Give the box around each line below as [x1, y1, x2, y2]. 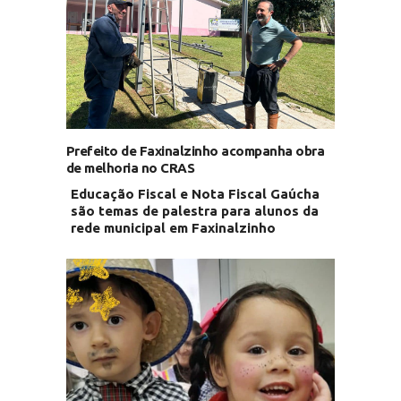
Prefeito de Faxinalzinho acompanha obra [65, 142, 325, 158]
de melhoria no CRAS [65, 159, 195, 175]
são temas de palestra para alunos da [70, 202, 319, 218]
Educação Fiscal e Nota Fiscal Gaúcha [70, 185, 320, 201]
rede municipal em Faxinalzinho [70, 219, 276, 235]
